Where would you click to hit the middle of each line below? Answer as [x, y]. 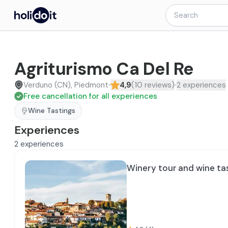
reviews [158, 85]
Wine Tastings [52, 110]
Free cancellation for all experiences [90, 96]
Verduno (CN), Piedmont [66, 85]
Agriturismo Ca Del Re [104, 69]
